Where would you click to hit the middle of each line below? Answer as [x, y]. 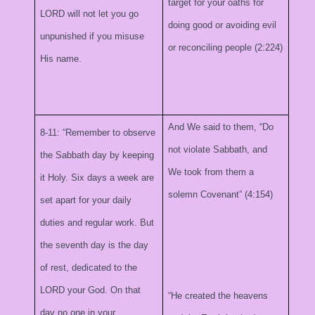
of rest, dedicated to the [89, 268]
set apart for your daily [86, 200]
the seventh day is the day [95, 245]
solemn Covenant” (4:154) [221, 194]
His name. [61, 59]
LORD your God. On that [91, 290]
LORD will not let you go [90, 14]
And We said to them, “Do [221, 127]
